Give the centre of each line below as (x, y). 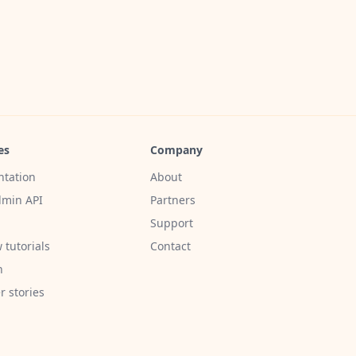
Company (176, 149)
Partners (173, 199)
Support (172, 222)
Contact (170, 246)
